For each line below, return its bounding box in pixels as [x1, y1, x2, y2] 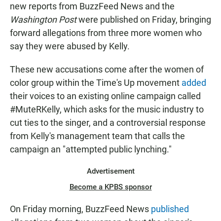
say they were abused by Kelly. [10, 41, 130, 52]
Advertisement [86, 167, 135, 176]
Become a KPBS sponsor [69, 183, 152, 192]
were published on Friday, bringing [78, 14, 211, 25]
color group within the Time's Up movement [10, 77, 182, 88]
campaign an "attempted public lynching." [10, 144, 172, 155]
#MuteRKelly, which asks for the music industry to [10, 104, 204, 115]
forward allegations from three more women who [10, 28, 202, 38]
